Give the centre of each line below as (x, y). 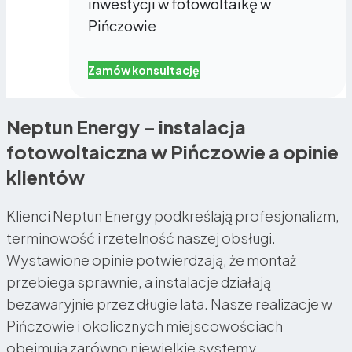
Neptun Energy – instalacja (126, 126)
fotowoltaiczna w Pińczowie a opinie (172, 151)
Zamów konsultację (144, 70)
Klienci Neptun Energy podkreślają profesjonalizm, (173, 215)
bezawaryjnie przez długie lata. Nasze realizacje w (169, 303)
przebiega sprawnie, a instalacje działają (139, 281)
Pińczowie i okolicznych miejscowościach (145, 325)
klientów (46, 176)
